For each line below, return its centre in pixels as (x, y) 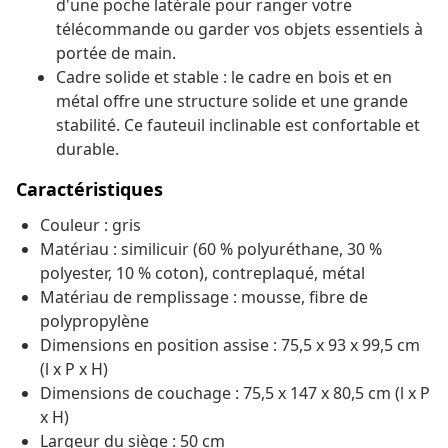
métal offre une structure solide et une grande (232, 101)
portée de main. (116, 53)
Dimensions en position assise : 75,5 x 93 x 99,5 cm (230, 345)
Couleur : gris (90, 225)
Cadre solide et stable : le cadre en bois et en (224, 77)
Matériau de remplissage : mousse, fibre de (204, 297)
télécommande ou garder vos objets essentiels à (239, 29)
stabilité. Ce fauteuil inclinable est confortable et (238, 125)
